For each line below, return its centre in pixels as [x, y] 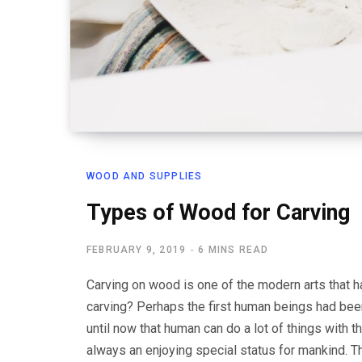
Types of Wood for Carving [218, 213]
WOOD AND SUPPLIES [145, 177]
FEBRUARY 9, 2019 [137, 250]
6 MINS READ [234, 250]
